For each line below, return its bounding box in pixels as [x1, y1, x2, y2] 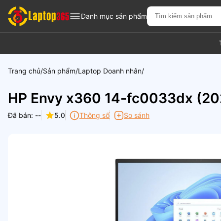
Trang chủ [8, 67, 40, 75]
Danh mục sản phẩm [81, 12, 147, 20]
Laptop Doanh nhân [78, 67, 142, 75]
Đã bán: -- [8, 111, 41, 119]
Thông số [79, 111, 110, 119]
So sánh [124, 111, 149, 119]
